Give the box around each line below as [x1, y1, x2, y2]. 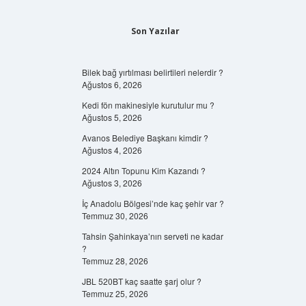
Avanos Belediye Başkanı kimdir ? [81, 132, 208, 143]
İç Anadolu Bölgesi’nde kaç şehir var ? [81, 197, 224, 209]
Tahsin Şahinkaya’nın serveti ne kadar [81, 230, 223, 242]
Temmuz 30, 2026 [81, 210, 148, 221]
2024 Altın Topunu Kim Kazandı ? [81, 165, 206, 176]
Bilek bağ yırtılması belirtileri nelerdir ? [81, 66, 223, 78]
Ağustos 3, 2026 [81, 177, 142, 189]
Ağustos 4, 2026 [81, 144, 142, 156]
